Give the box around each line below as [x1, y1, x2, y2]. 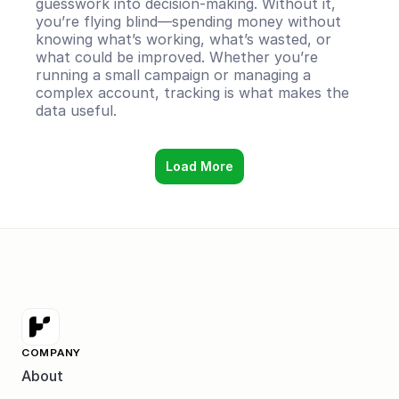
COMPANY [21, 346, 82, 359]
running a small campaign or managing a [36, 66, 311, 84]
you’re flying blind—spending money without [36, 12, 341, 30]
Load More [166, 159, 233, 174]
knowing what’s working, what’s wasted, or [36, 30, 331, 48]
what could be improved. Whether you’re [36, 48, 318, 66]
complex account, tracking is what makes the [36, 84, 349, 102]
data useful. [36, 102, 117, 119]
